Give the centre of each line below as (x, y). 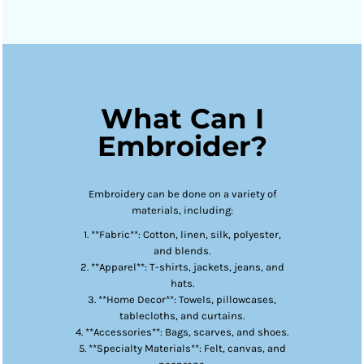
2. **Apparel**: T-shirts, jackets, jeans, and (182, 267)
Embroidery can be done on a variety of (182, 194)
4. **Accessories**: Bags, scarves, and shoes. (182, 332)
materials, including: (182, 210)
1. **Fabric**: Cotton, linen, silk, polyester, (182, 234)
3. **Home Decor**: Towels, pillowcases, (182, 299)
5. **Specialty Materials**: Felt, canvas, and (182, 348)
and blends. (182, 251)
